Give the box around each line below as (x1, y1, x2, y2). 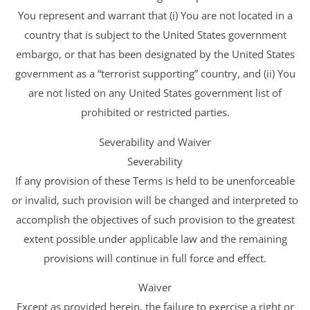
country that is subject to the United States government (24, 28, 286, 42)
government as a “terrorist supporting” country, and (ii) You (15, 66, 295, 81)
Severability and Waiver (99, 134, 211, 149)
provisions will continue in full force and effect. (44, 250, 266, 265)
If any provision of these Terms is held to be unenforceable (15, 173, 295, 188)
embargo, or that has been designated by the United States (15, 47, 295, 62)
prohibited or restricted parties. (80, 105, 230, 120)
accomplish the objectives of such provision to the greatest (15, 212, 295, 226)
